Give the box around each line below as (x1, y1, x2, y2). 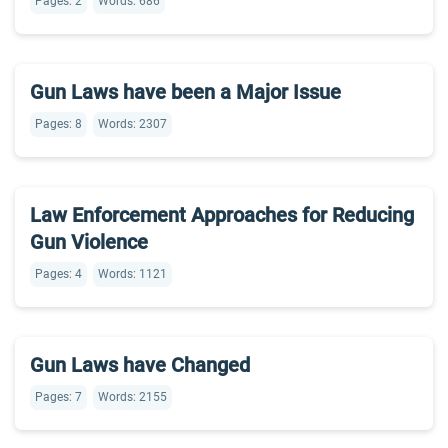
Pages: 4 (35, 267, 82, 281)
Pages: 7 (35, 390, 82, 404)
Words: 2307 (98, 117, 167, 131)
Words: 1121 (98, 267, 167, 281)
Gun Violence (30, 230, 148, 254)
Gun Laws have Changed (30, 353, 250, 377)
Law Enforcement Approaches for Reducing (30, 203, 414, 227)
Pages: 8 (35, 117, 82, 131)
